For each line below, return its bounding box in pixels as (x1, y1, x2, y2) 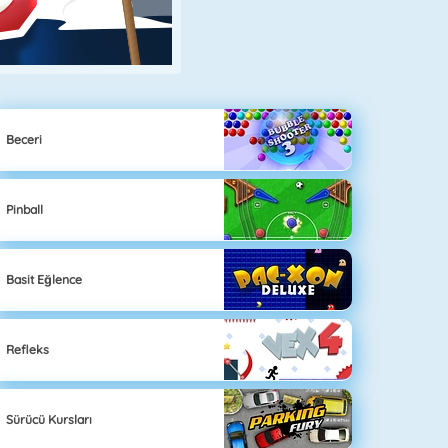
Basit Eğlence (6, 271, 83, 287)
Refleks (6, 341, 50, 357)
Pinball (6, 201, 44, 217)
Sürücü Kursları (6, 411, 93, 427)
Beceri (6, 131, 43, 147)
